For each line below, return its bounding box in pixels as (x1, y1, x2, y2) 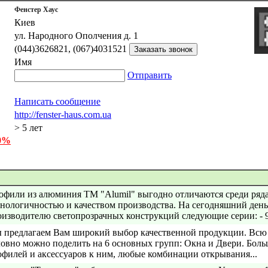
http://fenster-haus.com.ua (14, 109, 111, 120)
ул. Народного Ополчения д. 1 (14, 31, 138, 41)
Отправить (127, 70, 172, 80)
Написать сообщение (14, 96, 100, 106)
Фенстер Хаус (14, 5, 58, 14)
